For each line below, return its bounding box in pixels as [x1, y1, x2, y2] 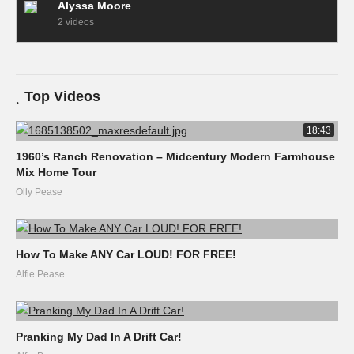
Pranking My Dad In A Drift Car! [16, 330, 182, 343]
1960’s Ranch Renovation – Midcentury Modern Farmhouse [16, 150, 335, 163]
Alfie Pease [16, 269, 65, 280]
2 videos [58, 17, 94, 28]
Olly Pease [16, 186, 62, 198]
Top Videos [24, 88, 100, 104]
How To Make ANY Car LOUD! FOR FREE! [16, 248, 236, 261]
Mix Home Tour [16, 166, 96, 179]
